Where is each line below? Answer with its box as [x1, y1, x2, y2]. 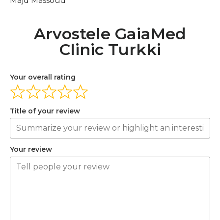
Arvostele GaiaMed [34, 24, 186, 44]
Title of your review [10, 106, 80, 115]
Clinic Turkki [59, 40, 161, 59]
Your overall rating [10, 73, 76, 82]
